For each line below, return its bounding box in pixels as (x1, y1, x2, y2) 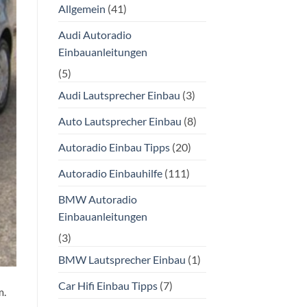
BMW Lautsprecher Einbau (58, 252, 186, 266)
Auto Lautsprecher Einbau (58, 114, 182, 127)
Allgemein (58, 1, 106, 15)
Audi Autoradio (58, 27, 132, 41)
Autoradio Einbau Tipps (58, 140, 170, 153)
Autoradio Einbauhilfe (58, 166, 162, 180)
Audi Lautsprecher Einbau (58, 88, 180, 101)
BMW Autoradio (58, 192, 137, 206)
